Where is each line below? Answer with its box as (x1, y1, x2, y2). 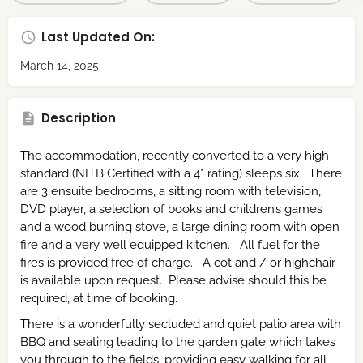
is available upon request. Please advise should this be (20, 272, 327, 288)
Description (41, 109, 116, 126)
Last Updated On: (41, 28, 155, 45)
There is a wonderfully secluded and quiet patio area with (20, 316, 341, 331)
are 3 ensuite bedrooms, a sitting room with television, (20, 183, 321, 199)
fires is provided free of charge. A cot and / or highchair (20, 254, 335, 270)
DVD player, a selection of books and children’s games (20, 201, 322, 216)
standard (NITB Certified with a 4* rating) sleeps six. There (20, 165, 342, 181)
